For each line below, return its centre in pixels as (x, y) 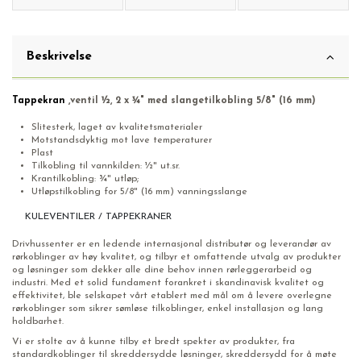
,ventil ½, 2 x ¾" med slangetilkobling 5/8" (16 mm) (191, 101)
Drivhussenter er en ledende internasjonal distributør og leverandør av (172, 244)
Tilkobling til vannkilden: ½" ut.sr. (106, 166)
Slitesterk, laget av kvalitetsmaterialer (117, 127)
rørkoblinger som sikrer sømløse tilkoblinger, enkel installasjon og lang (168, 308)
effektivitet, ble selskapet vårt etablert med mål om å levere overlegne (172, 295)
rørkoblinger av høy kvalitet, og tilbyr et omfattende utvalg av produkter (176, 257)
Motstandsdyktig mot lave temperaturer (122, 140)
